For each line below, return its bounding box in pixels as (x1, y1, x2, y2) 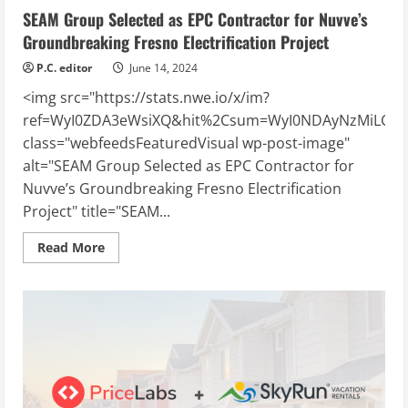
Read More (37, 238, 105, 256)
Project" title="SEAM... (23, 200, 170, 221)
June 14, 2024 (127, 59, 198, 76)
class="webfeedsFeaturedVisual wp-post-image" (23, 132, 350, 153)
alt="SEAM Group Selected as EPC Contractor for (23, 155, 354, 176)
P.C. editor (36, 59, 92, 76)
